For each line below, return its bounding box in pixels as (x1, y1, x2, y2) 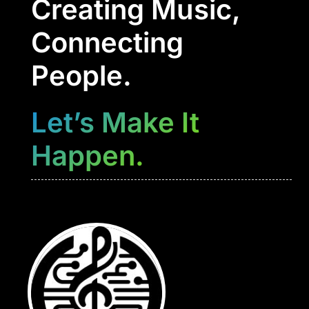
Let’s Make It (30, 105, 199, 139)
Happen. (30, 138, 144, 172)
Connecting (30, 25, 183, 59)
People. (30, 58, 132, 92)
